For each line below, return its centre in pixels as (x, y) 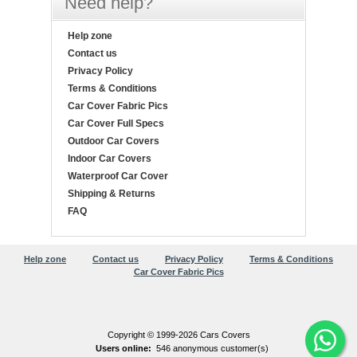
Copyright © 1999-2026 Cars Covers (178, 335)
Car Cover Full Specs (116, 124)
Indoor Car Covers (110, 159)
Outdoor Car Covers (114, 141)
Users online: (123, 349)
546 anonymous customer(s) (212, 349)
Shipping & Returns (112, 194)
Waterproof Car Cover (118, 177)
